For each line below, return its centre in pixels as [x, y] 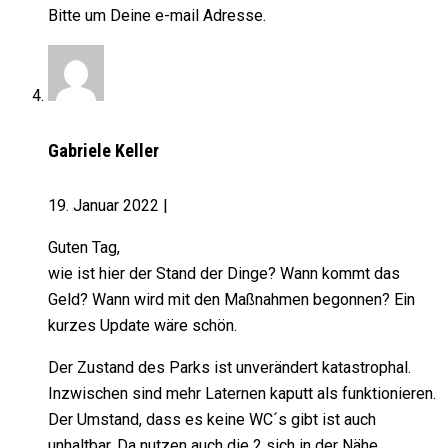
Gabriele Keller [103, 151]
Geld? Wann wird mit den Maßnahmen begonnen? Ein [231, 300]
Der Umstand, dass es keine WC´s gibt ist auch [212, 420]
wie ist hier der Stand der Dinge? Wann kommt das [224, 274]
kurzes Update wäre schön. [142, 326]
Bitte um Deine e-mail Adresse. [157, 16]
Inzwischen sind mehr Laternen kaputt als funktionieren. [242, 394]
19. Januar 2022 [105, 206]
